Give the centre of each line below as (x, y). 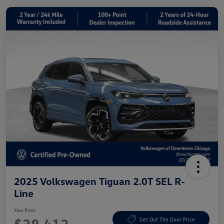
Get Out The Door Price (167, 219)
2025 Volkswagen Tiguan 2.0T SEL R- (99, 181)
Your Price (25, 210)
